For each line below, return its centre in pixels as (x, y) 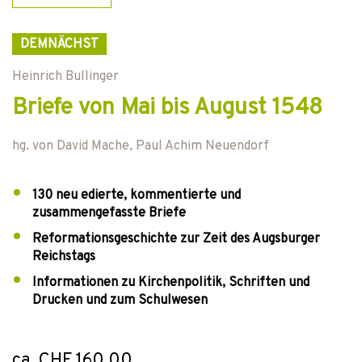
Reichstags (64, 257)
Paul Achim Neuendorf (202, 146)
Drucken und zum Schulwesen (120, 301)
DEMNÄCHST (59, 44)
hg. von (34, 146)
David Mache (93, 146)
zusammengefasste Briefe (109, 213)
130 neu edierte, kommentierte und (137, 196)
